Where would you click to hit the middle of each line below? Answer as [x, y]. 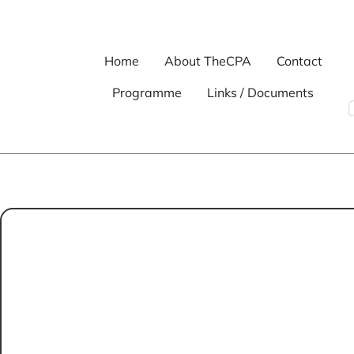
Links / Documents [261, 93]
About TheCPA [207, 61]
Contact [299, 61]
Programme [147, 93]
